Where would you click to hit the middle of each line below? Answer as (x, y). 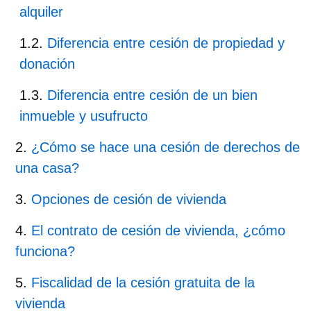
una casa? (47, 168)
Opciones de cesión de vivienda (131, 199)
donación (47, 64)
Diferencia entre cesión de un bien (152, 95)
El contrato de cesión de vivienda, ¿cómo (158, 230)
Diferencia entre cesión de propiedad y (166, 43)
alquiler (41, 11)
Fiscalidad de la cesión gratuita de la (143, 282)
